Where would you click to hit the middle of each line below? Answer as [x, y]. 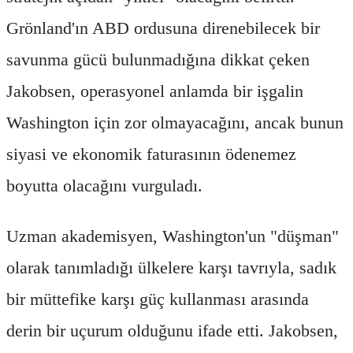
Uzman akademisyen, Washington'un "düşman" [173, 236]
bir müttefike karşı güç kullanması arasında [158, 299]
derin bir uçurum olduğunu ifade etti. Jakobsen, [172, 330]
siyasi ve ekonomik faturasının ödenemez [151, 154]
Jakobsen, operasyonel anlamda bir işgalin [155, 91]
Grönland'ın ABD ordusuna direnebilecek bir [163, 28]
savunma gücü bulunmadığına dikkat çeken [158, 59]
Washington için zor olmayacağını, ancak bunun [175, 122]
